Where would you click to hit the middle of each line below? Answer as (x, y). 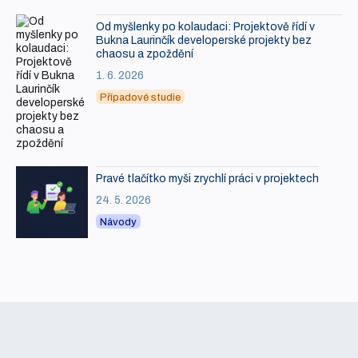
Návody (118, 223)
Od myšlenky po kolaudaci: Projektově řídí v (205, 27)
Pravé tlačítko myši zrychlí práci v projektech (207, 179)
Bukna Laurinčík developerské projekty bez (204, 41)
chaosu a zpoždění (145, 54)
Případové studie (140, 98)
